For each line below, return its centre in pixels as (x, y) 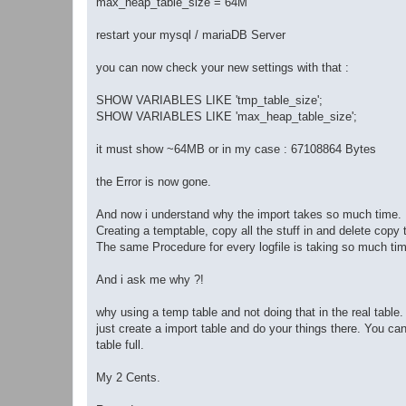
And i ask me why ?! (150, 279)
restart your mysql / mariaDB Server (191, 34)
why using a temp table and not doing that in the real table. (250, 312)
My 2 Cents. (128, 377)
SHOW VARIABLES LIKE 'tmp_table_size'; (209, 100)
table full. (120, 344)
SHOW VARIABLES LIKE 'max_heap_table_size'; (227, 116)
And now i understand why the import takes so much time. (249, 214)
